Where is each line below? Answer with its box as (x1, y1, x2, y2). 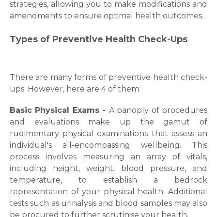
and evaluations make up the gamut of (10, 117, 207, 126)
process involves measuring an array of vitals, (10, 152, 207, 161)
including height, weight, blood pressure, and (10, 164, 207, 173)
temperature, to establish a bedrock (10, 175, 207, 185)
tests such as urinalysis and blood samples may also (10, 199, 207, 208)
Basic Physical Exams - (10, 106, 109, 115)
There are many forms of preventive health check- (10, 73, 207, 82)
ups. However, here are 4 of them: (10, 84, 140, 93)
